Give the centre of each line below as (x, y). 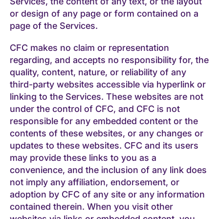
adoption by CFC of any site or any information (107, 194)
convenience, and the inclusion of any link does (108, 170)
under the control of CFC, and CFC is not (95, 109)
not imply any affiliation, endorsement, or (95, 182)
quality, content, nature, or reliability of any (98, 72)
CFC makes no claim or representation (89, 47)
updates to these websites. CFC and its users (104, 145)
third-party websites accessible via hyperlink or (108, 84)
